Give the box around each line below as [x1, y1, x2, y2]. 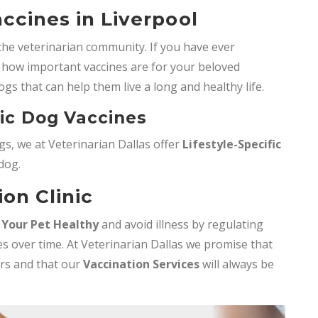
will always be [199, 256, 274, 273]
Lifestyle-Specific [182, 136, 281, 153]
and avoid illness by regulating [99, 216, 263, 233]
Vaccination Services [83, 256, 199, 273]
